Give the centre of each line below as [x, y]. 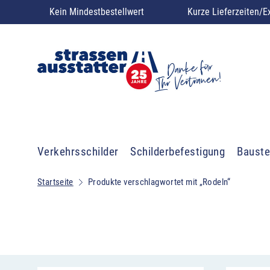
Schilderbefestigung [178, 152]
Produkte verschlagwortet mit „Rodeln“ [159, 182]
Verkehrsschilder [78, 152]
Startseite [55, 182]
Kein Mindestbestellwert [97, 12]
